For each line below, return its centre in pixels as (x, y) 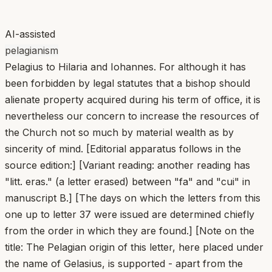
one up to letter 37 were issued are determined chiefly (130, 214)
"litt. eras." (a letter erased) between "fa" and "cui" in (127, 181)
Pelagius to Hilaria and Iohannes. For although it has (125, 66)
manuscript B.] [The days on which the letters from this (133, 198)
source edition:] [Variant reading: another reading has (127, 165)
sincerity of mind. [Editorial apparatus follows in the (123, 148)
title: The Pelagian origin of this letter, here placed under (134, 247)
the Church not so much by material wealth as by (119, 132)
